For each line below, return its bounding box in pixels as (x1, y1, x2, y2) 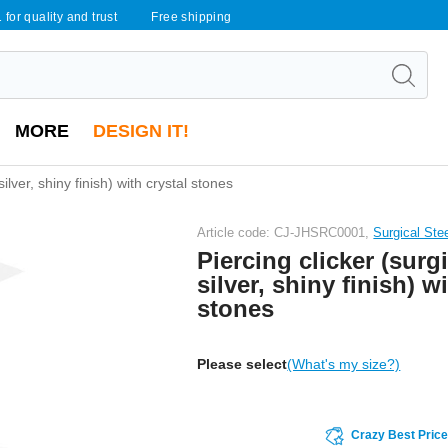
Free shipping (151, 10, 232, 24)
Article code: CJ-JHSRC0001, (197, 224, 374, 240)
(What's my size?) (287, 355, 401, 372)
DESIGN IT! (93, 121, 189, 141)
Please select (197, 355, 288, 372)
